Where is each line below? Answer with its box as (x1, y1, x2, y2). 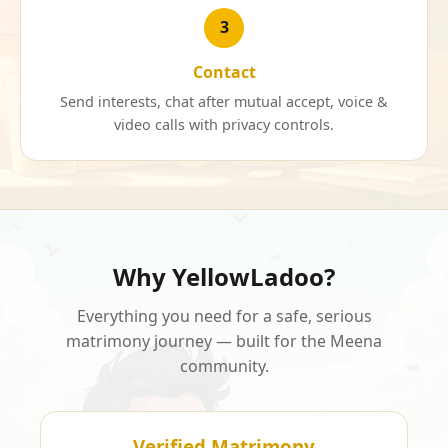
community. (179, 355, 269, 378)
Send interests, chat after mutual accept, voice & (60, 92, 388, 112)
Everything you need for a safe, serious (76, 305, 372, 328)
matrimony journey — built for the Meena (66, 330, 382, 353)
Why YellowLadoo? (113, 260, 335, 294)
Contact (192, 60, 256, 83)
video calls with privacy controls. (114, 115, 334, 135)
